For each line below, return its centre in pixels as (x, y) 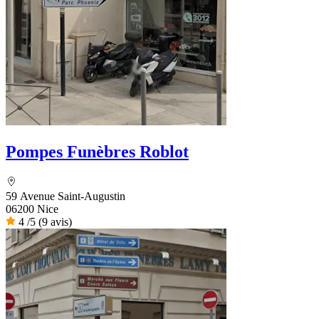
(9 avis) (55, 222)
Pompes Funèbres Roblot (97, 152)
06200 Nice (32, 209)
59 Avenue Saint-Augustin (66, 197)
